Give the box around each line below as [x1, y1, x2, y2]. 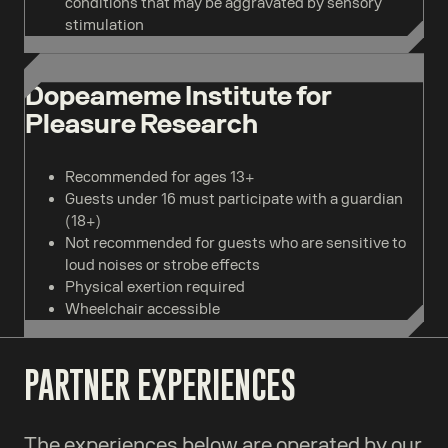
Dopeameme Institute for [25, 80, 332, 113]
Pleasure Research [25, 108, 258, 141]
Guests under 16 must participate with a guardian [65, 190, 403, 209]
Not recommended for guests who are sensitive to [65, 234, 406, 253]
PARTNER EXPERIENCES [24, 363, 296, 405]
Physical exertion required [65, 278, 245, 297]
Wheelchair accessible [65, 300, 220, 319]
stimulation [65, 16, 144, 35]
